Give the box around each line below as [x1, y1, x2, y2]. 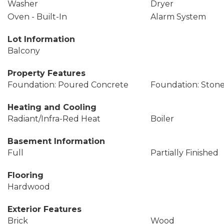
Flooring [7, 170, 43, 180]
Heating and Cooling [7, 102, 96, 112]
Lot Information [7, 34, 75, 44]
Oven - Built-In [7, 12, 67, 21]
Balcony [7, 46, 40, 55]
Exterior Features [7, 204, 81, 214]
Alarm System [150, 12, 206, 21]
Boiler [150, 114, 174, 123]
